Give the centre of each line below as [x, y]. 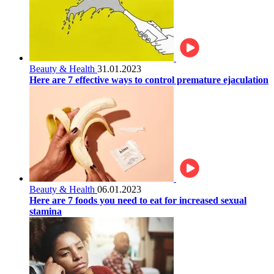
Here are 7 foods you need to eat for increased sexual [138, 200]
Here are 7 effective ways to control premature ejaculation [149, 80]
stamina [46, 211]
